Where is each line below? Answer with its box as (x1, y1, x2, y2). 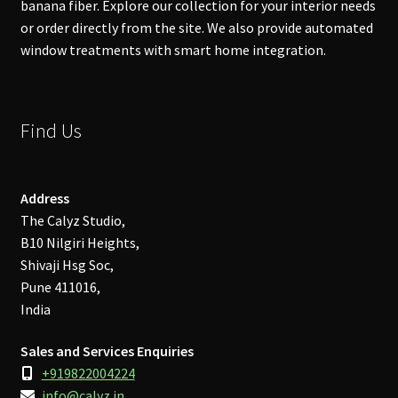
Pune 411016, (20, 277, 100, 296)
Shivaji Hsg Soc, (20, 255, 114, 274)
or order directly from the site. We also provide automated (20, 19, 373, 37)
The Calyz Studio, (20, 211, 125, 229)
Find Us (20, 117, 82, 143)
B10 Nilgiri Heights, (20, 233, 139, 251)
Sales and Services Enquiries (20, 342, 194, 361)
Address (20, 188, 69, 207)
